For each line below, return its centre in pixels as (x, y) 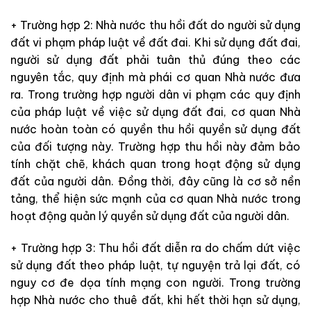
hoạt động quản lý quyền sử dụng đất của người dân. (150, 216)
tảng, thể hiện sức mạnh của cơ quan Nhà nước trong (155, 198)
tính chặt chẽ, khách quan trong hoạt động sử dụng (155, 163)
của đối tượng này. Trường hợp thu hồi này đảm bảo (155, 146)
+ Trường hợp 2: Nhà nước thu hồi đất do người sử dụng (155, 25)
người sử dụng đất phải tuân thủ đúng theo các (155, 59)
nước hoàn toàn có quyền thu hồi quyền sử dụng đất (155, 129)
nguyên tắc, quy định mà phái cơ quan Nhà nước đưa (155, 77)
